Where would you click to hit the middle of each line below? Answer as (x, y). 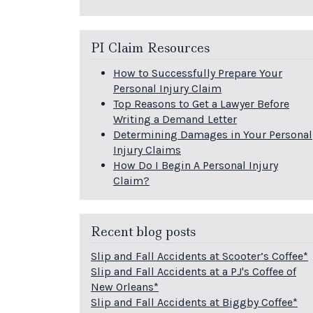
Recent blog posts (143, 232)
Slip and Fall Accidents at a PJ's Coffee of (194, 272)
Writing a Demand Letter (175, 119)
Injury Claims (147, 150)
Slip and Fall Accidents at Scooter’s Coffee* (199, 256)
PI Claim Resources (150, 49)
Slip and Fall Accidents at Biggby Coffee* (194, 303)
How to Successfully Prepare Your (198, 73)
